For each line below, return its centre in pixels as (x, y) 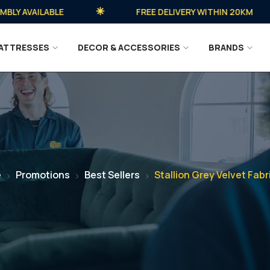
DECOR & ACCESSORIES (129, 47)
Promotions (42, 175)
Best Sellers (112, 175)
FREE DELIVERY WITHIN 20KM (176, 12)
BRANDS (227, 47)
